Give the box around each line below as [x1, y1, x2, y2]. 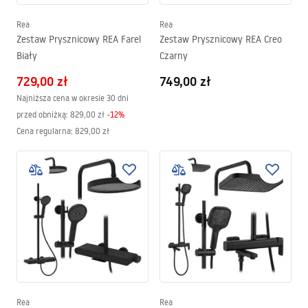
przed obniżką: [16, 109, 68, 120]
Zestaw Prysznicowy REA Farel [16, 33, 141, 45]
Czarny [159, 49, 188, 62]
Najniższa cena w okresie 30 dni [16, 93, 129, 103]
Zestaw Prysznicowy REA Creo [159, 33, 282, 45]
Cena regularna [16, 126, 71, 136]
